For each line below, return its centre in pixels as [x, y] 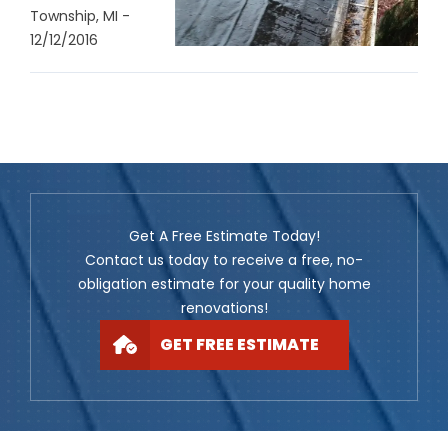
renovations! [224, 307]
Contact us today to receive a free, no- [224, 259]
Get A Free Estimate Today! [224, 235]
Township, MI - [80, 15]
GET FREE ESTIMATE [239, 344]
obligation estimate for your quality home [224, 283]
